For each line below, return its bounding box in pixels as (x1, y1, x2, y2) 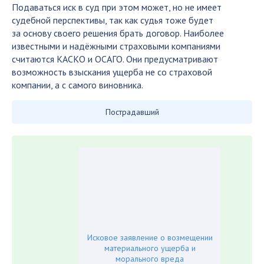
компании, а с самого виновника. (12, 79, 143, 91)
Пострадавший (105, 107, 159, 117)
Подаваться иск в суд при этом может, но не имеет (12, 1, 222, 13)
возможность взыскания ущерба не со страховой (12, 66, 212, 78)
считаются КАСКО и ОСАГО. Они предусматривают (12, 53, 218, 65)
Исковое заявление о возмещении (87, 232, 213, 243)
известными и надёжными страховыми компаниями (12, 40, 220, 52)
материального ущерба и (104, 243, 196, 253)
